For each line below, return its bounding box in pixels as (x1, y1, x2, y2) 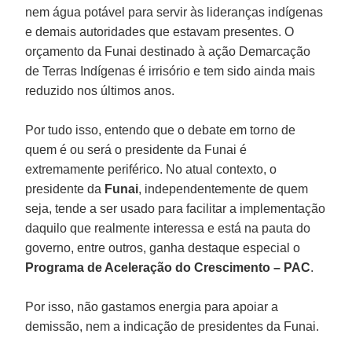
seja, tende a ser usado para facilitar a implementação (25, 201, 326, 215)
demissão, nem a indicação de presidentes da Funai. (25, 319, 320, 333)
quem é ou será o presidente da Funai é (25, 142, 247, 156)
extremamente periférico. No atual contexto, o (25, 162, 277, 176)
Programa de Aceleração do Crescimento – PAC (25, 260, 311, 274)
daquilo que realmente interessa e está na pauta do (25, 221, 311, 235)
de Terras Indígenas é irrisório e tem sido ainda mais (25, 64, 316, 78)
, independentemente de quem (138, 181, 309, 196)
